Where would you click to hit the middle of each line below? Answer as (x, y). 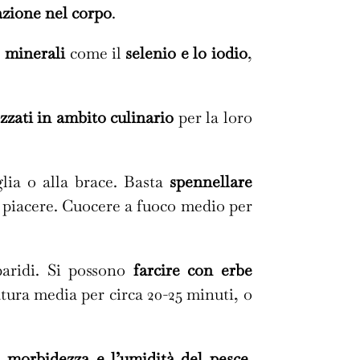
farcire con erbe (192, 270)
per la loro (213, 118)
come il (96, 53)
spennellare (211, 182)
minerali (35, 53)
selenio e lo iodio (186, 53)
